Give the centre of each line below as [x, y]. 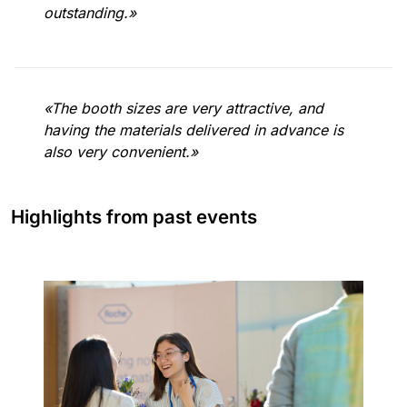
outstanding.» [90, 12]
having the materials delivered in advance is [194, 129]
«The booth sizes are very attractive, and [184, 108]
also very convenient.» [121, 151]
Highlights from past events [134, 216]
